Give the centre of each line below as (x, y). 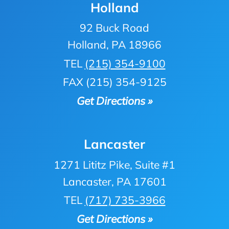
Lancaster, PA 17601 (114, 181)
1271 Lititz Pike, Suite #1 (114, 164)
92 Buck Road (114, 28)
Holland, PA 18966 (114, 45)
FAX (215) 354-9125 (114, 82)
